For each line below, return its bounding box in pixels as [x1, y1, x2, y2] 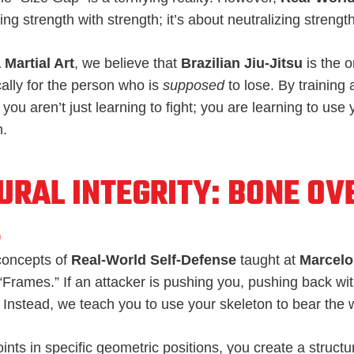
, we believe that [74, 55, 181, 71]
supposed [163, 77, 224, 93]
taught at [236, 251, 299, 268]
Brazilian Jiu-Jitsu [181, 55, 303, 71]
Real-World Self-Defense [71, 251, 236, 268]
